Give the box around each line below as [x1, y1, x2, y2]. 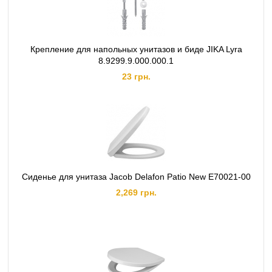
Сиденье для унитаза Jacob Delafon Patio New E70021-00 [21, 172, 251, 182]
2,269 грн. [115, 188, 157, 197]
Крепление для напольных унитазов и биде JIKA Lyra [30, 44, 242, 54]
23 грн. [121, 72, 151, 81]
